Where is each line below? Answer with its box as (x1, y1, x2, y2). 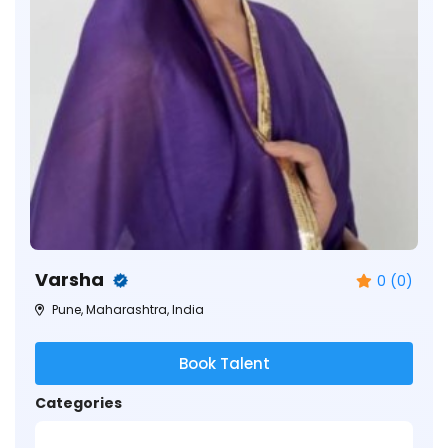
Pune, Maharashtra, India (49, 300, 204, 318)
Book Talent (178, 352, 270, 374)
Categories (35, 392, 122, 413)
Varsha (35, 266, 108, 292)
